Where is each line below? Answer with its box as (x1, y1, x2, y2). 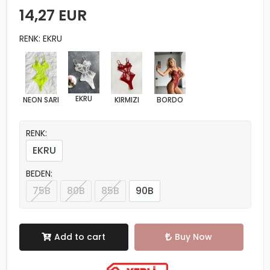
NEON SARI (23, 94, 59, 105)
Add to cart (54, 230, 106, 243)
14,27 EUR (19, 4, 87, 26)
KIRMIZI (114, 94, 139, 105)
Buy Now (175, 230, 213, 243)
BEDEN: (26, 167, 52, 180)
